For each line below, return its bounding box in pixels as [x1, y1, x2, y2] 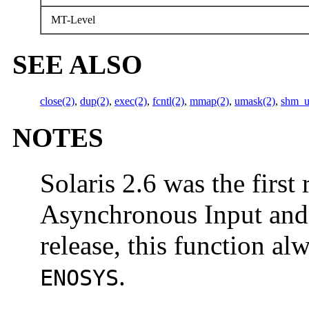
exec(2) [114, 94, 147, 107]
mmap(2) [190, 94, 229, 107]
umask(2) [235, 94, 275, 107]
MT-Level [48, 14, 95, 26]
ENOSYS [40, 266, 119, 291]
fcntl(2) [152, 94, 184, 107]
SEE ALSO [12, 50, 142, 80]
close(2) [40, 94, 74, 107]
